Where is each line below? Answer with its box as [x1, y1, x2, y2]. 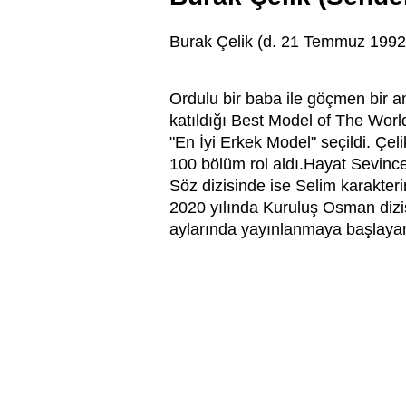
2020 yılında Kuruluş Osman [169, 198, 380, 217]
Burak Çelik [169, 33, 253, 52]
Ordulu [169, 90, 223, 109]
